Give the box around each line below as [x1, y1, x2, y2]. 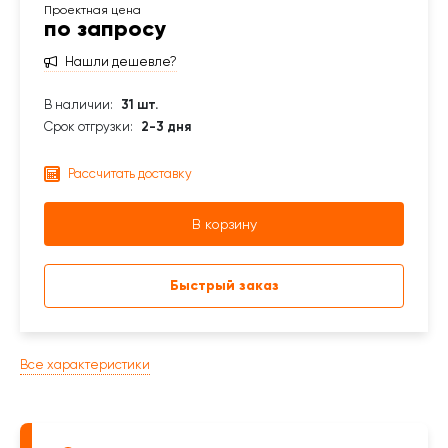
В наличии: [44, 97, 113, 112]
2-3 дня [141, 119, 191, 134]
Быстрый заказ [169, 277, 279, 294]
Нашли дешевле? [65, 54, 177, 69]
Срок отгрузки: [44, 119, 133, 134]
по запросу [44, 15, 166, 42]
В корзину [191, 216, 257, 232]
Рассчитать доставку [68, 166, 192, 181]
